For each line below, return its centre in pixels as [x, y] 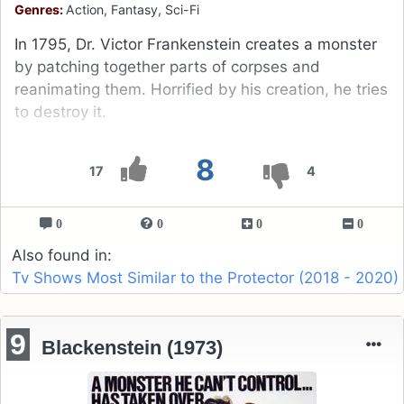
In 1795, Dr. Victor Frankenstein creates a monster [196, 45]
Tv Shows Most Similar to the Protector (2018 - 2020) [205, 278]
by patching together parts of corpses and [167, 67]
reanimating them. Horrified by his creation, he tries [201, 90]
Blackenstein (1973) [133, 347]
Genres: [40, 10]
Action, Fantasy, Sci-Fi [133, 10]
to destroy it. [60, 112]
